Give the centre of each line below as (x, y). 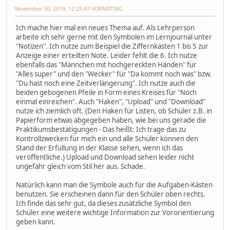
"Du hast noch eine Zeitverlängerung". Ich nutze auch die (106, 83)
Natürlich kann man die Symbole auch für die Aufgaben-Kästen (114, 185)
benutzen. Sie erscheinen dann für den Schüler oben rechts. (111, 194)
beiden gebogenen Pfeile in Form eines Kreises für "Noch (106, 92)
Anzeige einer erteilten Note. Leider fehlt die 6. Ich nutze (107, 55)
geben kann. (36, 222)
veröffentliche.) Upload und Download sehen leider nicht (105, 157)
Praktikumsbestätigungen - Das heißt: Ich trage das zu (101, 129)
